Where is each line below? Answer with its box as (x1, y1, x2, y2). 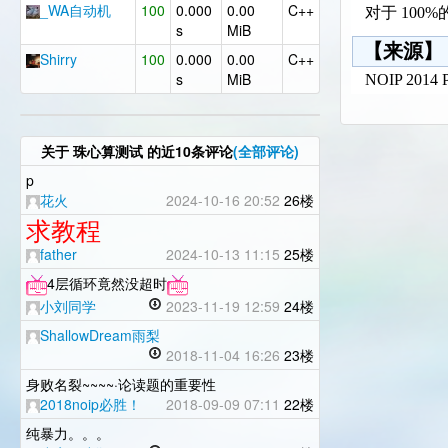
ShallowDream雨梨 (40, 325, 160, 345)
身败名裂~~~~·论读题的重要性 (26, 374, 216, 394)
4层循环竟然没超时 (47, 273, 167, 293)
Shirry (40, 49, 77, 69)
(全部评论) (233, 141, 299, 161)
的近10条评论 (143, 141, 233, 161)
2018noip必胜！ (40, 394, 141, 414)
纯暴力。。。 (26, 423, 110, 443)
